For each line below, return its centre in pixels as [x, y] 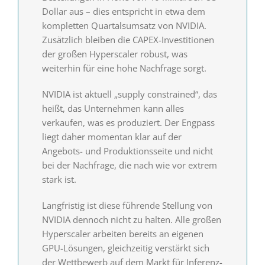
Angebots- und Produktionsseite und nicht [127, 151]
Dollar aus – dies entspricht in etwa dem [123, 11]
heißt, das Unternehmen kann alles [113, 108]
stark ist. [59, 179]
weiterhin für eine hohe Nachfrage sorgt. [124, 68]
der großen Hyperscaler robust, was [114, 54]
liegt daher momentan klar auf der [112, 136]
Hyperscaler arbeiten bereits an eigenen [122, 233]
